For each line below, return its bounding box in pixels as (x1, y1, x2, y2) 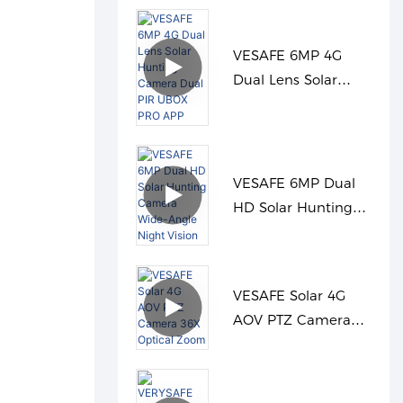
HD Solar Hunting (232, 199, 353, 217)
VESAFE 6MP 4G (232, 46, 342, 64)
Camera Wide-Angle (232, 223, 370, 241)
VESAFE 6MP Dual (232, 175, 355, 193)
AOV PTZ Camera (232, 310, 351, 328)
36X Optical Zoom (232, 335, 354, 353)
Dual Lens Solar (232, 70, 337, 88)
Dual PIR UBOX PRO (232, 119, 296, 137)
